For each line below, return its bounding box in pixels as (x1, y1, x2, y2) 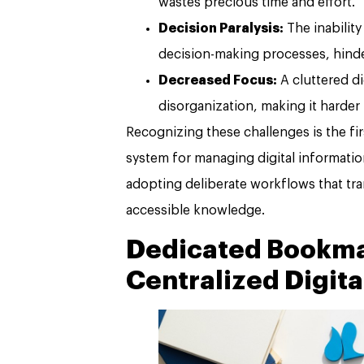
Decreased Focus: (158, 74, 277, 88)
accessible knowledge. (126, 204, 265, 218)
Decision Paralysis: (158, 22, 284, 36)
